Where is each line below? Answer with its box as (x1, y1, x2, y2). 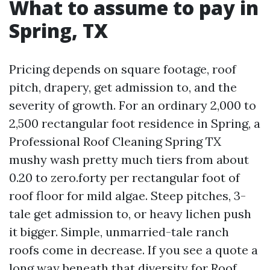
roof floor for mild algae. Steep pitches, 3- (9, 188, 246, 203)
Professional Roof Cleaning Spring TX (9, 134, 221, 149)
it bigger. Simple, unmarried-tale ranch (9, 224, 229, 239)
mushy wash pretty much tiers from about (9, 152, 249, 167)
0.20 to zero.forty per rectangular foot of (9, 170, 240, 185)
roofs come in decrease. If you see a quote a (9, 242, 258, 257)
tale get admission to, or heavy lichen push (9, 206, 251, 221)
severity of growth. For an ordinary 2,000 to (9, 98, 256, 113)
